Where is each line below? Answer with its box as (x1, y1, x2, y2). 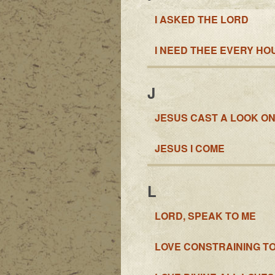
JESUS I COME (154, 141, 225, 155)
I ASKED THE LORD (154, 12, 249, 26)
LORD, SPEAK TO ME (154, 208, 256, 223)
